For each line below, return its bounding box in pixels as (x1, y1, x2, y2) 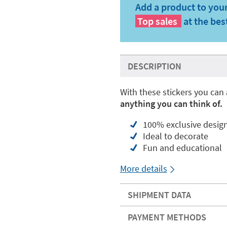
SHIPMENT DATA (127, 189, 191, 201)
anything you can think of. (120, 98, 222, 109)
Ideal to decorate (142, 130, 208, 142)
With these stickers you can (120, 86, 226, 98)
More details (120, 163, 167, 174)
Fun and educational (142, 142, 222, 154)
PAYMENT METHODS (127, 211, 206, 223)
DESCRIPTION (127, 60, 181, 72)
